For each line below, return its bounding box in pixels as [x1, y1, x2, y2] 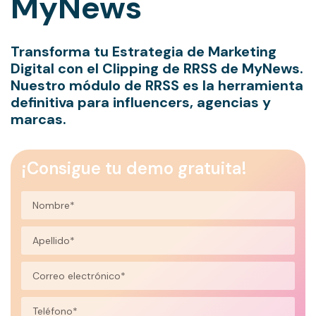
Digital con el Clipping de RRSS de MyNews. [11, 59, 303, 78]
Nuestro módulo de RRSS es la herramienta [11, 76, 303, 95]
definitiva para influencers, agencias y [11, 93, 271, 112]
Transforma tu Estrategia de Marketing [11, 42, 276, 61]
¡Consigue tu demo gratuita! [21, 157, 247, 180]
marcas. [11, 110, 66, 129]
